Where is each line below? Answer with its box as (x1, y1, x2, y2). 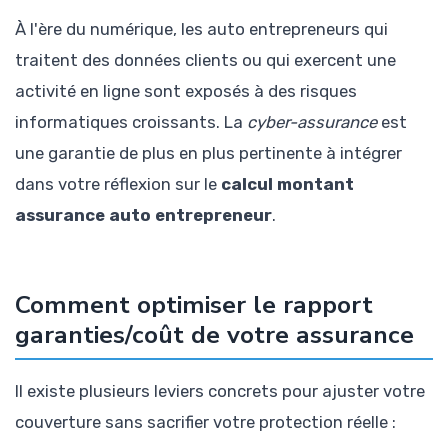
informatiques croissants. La (15, 111, 247, 132)
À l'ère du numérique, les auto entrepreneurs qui (15, 18, 388, 39)
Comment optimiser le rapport (15, 287, 373, 322)
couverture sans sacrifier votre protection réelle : (15, 411, 396, 432)
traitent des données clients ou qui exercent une (15, 49, 396, 70)
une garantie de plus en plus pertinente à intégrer (15, 142, 402, 163)
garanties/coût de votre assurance (15, 317, 414, 352)
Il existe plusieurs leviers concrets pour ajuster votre (15, 380, 425, 401)
